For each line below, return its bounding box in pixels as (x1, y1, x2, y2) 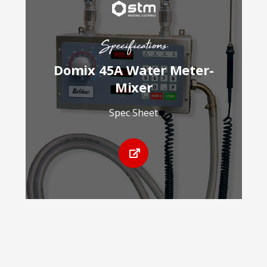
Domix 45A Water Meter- (54, 61, 214, 79)
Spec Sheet (109, 106, 159, 119)
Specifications (100, 35, 167, 59)
